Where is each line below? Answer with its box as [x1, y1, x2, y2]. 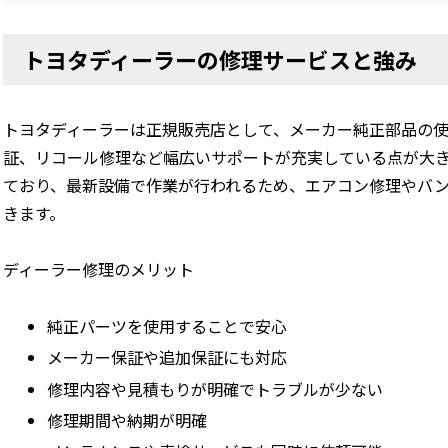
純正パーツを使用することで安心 [46, 314, 287, 339]
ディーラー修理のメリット [3, 257, 195, 282]
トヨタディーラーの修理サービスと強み [23, 42, 418, 75]
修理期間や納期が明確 [46, 407, 207, 432]
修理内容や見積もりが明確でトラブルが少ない [46, 376, 383, 401]
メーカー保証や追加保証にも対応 [46, 345, 287, 370]
